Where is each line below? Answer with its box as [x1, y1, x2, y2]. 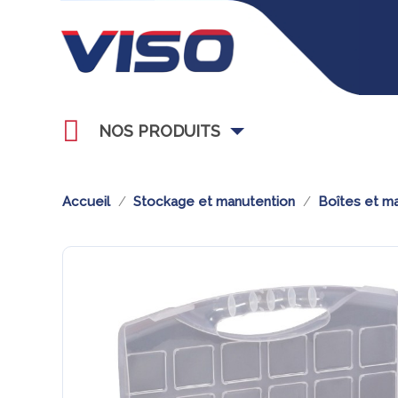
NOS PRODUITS [99, 122, 220, 140]
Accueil [62, 194, 110, 210]
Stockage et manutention [133, 194, 295, 210]
